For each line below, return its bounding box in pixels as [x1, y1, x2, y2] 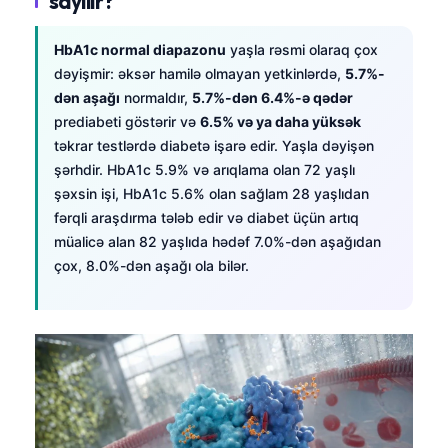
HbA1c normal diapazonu [54, 40, 226, 58]
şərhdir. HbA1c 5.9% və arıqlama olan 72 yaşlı [54, 160, 355, 178]
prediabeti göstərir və [54, 112, 200, 130]
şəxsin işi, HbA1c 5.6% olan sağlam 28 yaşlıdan [54, 184, 369, 202]
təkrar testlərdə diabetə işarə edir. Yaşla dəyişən [54, 136, 374, 154]
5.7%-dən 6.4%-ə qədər [192, 88, 353, 106]
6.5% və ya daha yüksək [200, 112, 361, 130]
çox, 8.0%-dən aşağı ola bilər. [54, 256, 249, 274]
